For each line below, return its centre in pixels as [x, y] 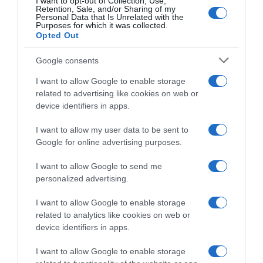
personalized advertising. [82, 178]
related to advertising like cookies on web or [117, 93]
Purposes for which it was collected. [102, 25]
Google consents [67, 60]
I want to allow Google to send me [99, 166]
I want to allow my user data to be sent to [112, 130]
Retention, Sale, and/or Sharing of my [106, 9]
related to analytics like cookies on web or [113, 215]
